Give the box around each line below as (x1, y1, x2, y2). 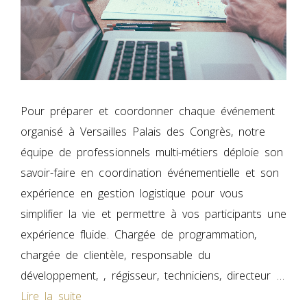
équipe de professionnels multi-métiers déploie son (21, 145, 284, 160)
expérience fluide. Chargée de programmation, (21, 227, 257, 243)
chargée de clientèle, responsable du (21, 247, 211, 263)
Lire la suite (21, 288, 82, 304)
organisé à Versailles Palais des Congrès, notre (21, 124, 266, 140)
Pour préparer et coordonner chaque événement (21, 103, 275, 119)
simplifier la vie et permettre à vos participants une (21, 206, 286, 222)
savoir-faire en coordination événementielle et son (21, 165, 280, 181)
